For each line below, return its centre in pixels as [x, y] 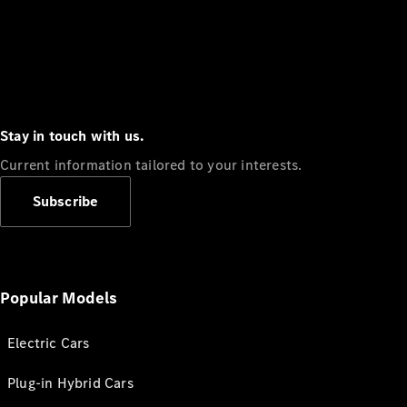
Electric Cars [49, 343]
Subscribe [65, 201]
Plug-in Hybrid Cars [70, 383]
